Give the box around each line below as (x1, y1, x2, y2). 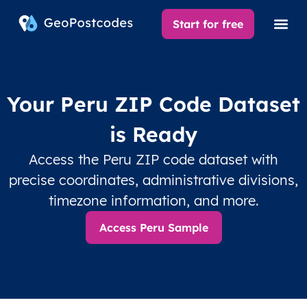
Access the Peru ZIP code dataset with (29, 151, 278, 168)
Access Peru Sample (99, 221, 208, 234)
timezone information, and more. (48, 192, 259, 209)
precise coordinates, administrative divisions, (9, 171, 298, 188)
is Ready (110, 121, 197, 147)
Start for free (173, 17, 244, 31)
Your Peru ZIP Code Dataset (7, 91, 300, 117)
